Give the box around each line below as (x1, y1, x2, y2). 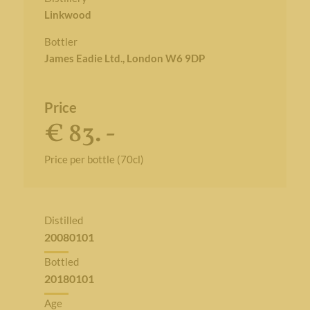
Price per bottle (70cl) (44, 153, 144, 165)
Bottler (44, 35, 77, 48)
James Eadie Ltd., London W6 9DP (44, 52, 205, 64)
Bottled (44, 255, 79, 268)
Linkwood (44, 8, 91, 21)
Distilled (44, 214, 83, 226)
